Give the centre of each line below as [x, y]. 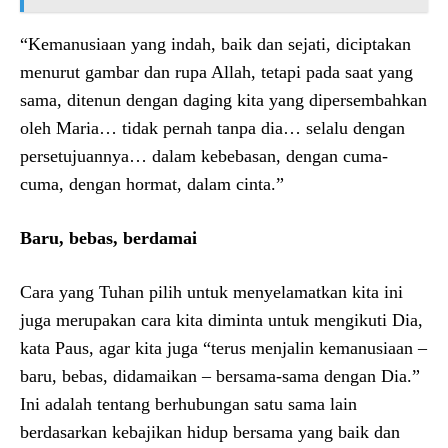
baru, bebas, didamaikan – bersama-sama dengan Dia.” [220, 375]
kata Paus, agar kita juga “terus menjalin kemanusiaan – [223, 347]
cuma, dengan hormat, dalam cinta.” [152, 183]
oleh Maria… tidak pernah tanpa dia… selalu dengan [212, 127]
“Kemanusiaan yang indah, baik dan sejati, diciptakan [215, 43]
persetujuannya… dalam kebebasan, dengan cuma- [204, 155]
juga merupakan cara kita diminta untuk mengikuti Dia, [221, 319]
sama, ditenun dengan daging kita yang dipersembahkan [223, 99]
